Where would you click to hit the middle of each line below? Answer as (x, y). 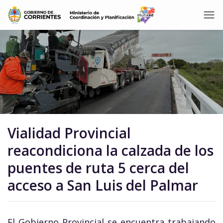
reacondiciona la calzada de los (111, 150)
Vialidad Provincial (69, 133)
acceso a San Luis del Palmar (103, 185)
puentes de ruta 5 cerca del (98, 168)
